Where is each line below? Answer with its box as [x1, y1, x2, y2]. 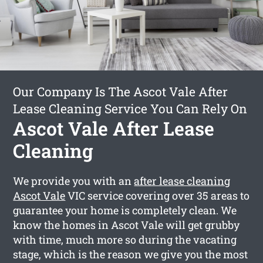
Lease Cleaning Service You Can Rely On [13, 100, 248, 117]
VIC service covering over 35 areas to [65, 188, 250, 203]
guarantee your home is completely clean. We [13, 203, 237, 217]
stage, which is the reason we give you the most [13, 247, 248, 261]
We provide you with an [13, 173, 134, 188]
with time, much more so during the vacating [13, 232, 237, 247]
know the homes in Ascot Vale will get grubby [13, 217, 240, 232]
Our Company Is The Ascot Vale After [13, 83, 228, 100]
